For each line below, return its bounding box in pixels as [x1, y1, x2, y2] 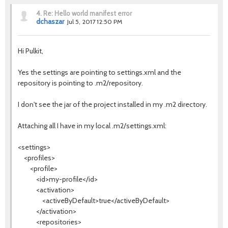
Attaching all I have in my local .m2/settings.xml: [18, 121, 166, 130]
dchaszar [36, 17, 64, 25]
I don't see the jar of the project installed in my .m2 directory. [18, 100, 207, 109]
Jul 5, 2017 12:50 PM [67, 18, 122, 25]
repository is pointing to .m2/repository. [18, 78, 143, 88]
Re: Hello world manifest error [43, 9, 132, 17]
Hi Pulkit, [18, 46, 43, 55]
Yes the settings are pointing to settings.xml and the [18, 68, 181, 77]
